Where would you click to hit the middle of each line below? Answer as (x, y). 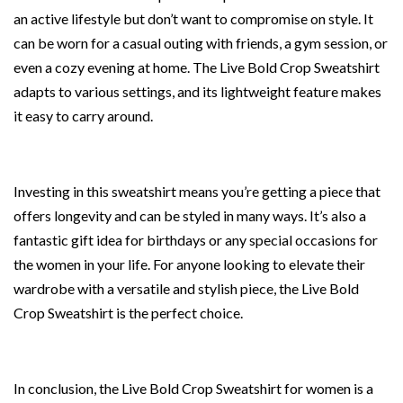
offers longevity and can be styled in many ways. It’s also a (190, 216)
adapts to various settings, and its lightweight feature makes (197, 92)
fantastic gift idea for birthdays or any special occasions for (196, 240)
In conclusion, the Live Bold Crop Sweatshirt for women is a (193, 389)
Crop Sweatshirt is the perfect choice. (128, 313)
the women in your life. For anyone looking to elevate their (189, 264)
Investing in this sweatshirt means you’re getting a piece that (197, 192)
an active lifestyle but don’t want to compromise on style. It (193, 19)
